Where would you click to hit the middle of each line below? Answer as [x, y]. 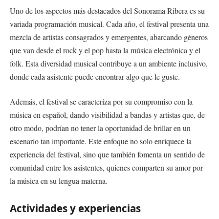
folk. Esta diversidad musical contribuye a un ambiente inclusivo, [109, 63]
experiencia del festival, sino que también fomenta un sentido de [107, 154]
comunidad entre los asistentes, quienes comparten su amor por [106, 168]
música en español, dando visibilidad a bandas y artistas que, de [107, 115]
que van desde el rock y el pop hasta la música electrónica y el [105, 50]
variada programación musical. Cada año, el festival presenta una [109, 23]
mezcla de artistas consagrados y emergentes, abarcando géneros [109, 37]
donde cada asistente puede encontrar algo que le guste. [95, 76]
